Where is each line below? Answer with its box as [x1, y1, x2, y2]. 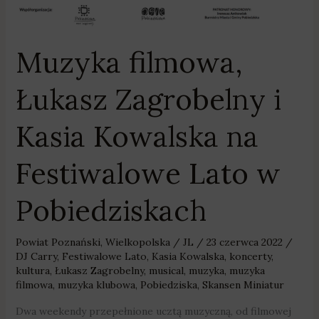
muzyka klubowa [57, 278, 135, 292]
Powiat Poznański [15, 236, 100, 249]
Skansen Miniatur [202, 278, 284, 292]
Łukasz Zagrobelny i [15, 81, 281, 118]
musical [148, 264, 184, 278]
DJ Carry [15, 250, 57, 263]
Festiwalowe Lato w [15, 155, 281, 192]
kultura [15, 264, 50, 278]
